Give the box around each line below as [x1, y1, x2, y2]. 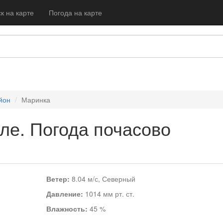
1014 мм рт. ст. [83, 189, 134, 199]
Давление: [46, 189, 83, 199]
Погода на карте [49, 7, 102, 17]
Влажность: [46, 204, 88, 214]
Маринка [21, 95, 50, 105]
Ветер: [46, 174, 70, 184]
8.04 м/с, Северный [69, 174, 135, 184]
